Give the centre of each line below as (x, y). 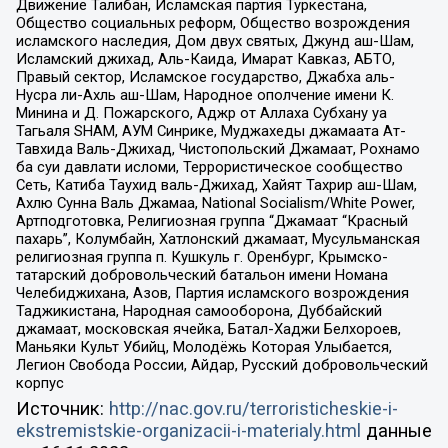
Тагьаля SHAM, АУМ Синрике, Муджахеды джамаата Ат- (210, 131)
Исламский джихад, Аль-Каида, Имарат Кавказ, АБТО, (205, 59)
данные (396, 431)
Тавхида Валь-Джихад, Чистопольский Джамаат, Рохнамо (217, 149)
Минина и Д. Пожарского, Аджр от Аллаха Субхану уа (201, 113)
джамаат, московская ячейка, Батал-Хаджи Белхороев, (208, 329)
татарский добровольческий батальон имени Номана (201, 275)
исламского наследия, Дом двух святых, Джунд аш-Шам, (214, 41)
